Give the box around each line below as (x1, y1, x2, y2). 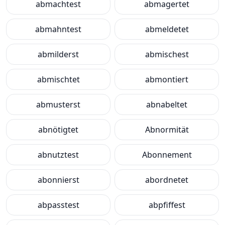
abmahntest (35, 24, 81, 35)
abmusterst (36, 99, 80, 110)
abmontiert (145, 74, 188, 85)
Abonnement (142, 149, 192, 160)
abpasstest (37, 199, 79, 210)
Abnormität (145, 124, 189, 135)
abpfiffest (148, 199, 185, 210)
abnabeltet (146, 99, 187, 110)
